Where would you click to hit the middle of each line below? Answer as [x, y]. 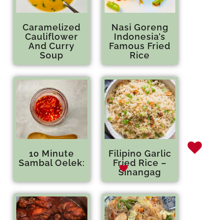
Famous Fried [140, 46]
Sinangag [140, 172]
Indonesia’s [140, 36]
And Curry [52, 46]
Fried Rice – [140, 163]
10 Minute [52, 154]
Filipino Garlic [140, 154]
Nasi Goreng [140, 27]
